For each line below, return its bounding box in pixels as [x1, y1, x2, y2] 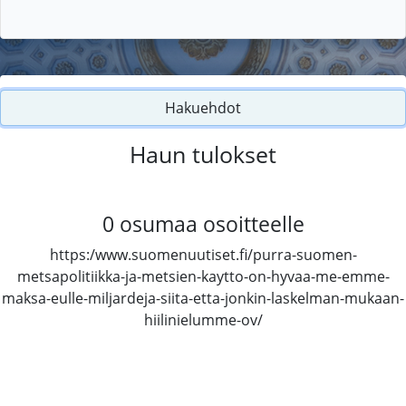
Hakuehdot [165, 97, 241, 118]
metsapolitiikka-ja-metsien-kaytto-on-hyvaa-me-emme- [16, 266, 390, 286]
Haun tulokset [130, 138, 276, 169]
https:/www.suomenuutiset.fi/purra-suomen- [49, 244, 357, 265]
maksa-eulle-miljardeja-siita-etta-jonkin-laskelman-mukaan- [2, 287, 404, 308]
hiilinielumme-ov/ [143, 309, 263, 330]
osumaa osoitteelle [119, 208, 304, 238]
